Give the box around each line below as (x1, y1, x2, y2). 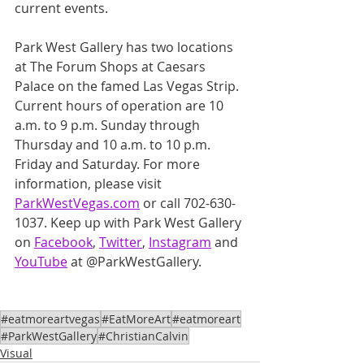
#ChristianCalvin (98, 328, 188, 344)
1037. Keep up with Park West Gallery (15, 214, 245, 232)
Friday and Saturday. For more (15, 155, 203, 174)
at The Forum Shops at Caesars (15, 58, 209, 76)
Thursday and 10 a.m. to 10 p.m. (15, 136, 214, 154)
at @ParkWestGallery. (67, 253, 201, 271)
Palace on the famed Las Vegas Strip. (15, 77, 242, 96)
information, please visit (15, 175, 165, 193)
